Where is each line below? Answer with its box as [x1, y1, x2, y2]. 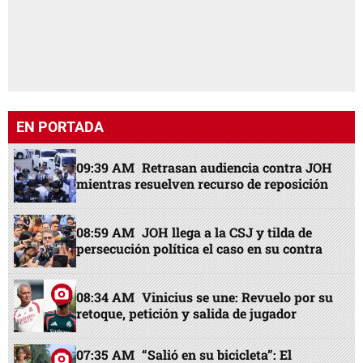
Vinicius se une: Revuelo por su [142, 288, 334, 306]
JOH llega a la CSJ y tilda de [142, 224, 313, 241]
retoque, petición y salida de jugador [76, 305, 297, 322]
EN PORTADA [16, 118, 104, 136]
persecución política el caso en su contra [76, 240, 323, 258]
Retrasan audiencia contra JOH [142, 158, 333, 176]
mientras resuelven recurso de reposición [76, 174, 329, 192]
